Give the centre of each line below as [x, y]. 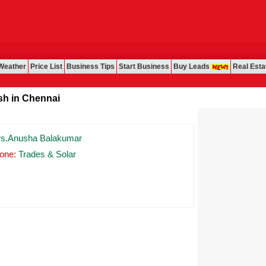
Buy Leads [192, 66]
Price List [46, 66]
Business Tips [91, 66]
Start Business [144, 66]
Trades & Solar [47, 154]
